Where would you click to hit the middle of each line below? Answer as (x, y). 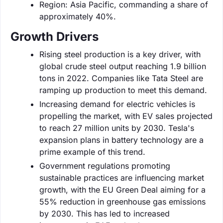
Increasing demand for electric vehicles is (117, 104)
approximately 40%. (78, 16)
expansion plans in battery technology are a (121, 140)
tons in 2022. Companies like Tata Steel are (121, 78)
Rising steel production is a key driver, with (120, 54)
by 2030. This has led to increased (105, 213)
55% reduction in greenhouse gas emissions (122, 201)
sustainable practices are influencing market (122, 177)
